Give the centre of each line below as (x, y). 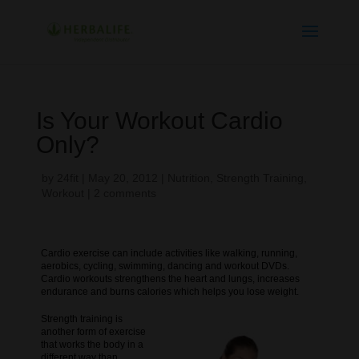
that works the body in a (92, 344)
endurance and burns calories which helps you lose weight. (169, 291)
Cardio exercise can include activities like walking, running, (169, 253)
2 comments (125, 193)
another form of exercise (93, 331)
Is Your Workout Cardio (159, 121)
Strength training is (81, 319)
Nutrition (188, 178)
